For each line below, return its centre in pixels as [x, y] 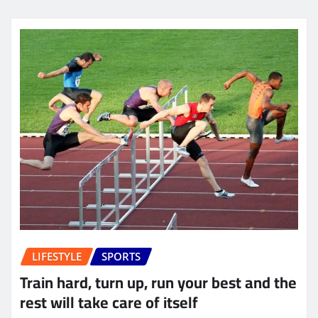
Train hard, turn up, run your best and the [158, 282]
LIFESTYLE [57, 257]
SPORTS [121, 257]
